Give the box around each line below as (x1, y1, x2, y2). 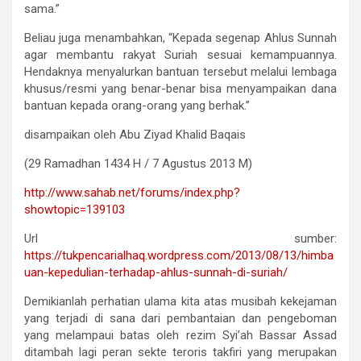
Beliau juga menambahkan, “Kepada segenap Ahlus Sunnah (24, 30, 337, 45)
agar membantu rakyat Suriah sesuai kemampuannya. (24, 47, 337, 62)
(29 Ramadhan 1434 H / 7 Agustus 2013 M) (24, 156, 252, 171)
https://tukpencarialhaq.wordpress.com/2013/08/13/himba (24, 247, 334, 263)
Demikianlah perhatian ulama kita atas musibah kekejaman (24, 293, 337, 309)
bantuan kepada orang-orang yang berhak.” (24, 98, 250, 113)
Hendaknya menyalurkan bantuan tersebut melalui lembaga (24, 64, 337, 79)
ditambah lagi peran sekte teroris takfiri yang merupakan (24, 344, 337, 359)
